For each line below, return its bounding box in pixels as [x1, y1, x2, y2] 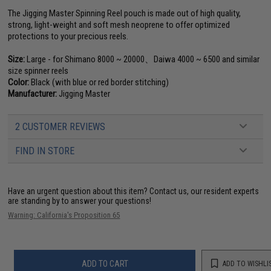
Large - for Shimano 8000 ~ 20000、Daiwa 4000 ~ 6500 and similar [25, 54, 260, 65]
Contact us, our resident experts [149, 186, 260, 196]
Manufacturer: [8, 88, 57, 99]
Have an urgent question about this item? [8, 186, 150, 196]
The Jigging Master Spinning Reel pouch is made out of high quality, [8, 8, 241, 19]
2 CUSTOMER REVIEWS [15, 121, 106, 132]
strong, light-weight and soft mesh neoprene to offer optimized [8, 19, 230, 30]
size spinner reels [8, 65, 69, 76]
